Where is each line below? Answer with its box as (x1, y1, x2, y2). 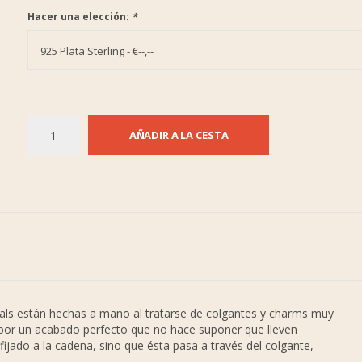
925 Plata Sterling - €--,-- (40, 44, 154, 58)
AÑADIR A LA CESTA (128, 128, 229, 142)
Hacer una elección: (27, 10, 132, 23)
